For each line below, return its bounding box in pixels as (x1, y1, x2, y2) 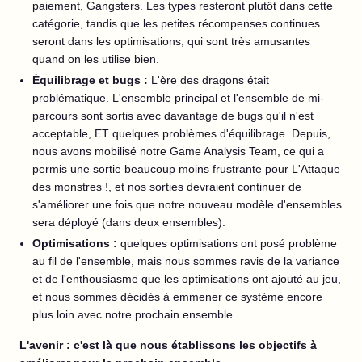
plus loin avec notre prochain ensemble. (32, 308, 236, 321)
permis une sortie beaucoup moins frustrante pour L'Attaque (32, 162, 340, 175)
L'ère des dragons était (148, 74, 269, 86)
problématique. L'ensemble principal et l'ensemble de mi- (32, 91, 324, 104)
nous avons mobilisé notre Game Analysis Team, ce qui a (32, 145, 324, 158)
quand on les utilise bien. (32, 53, 159, 65)
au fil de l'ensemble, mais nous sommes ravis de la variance (32, 255, 339, 267)
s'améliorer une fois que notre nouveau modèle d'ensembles (32, 198, 342, 211)
